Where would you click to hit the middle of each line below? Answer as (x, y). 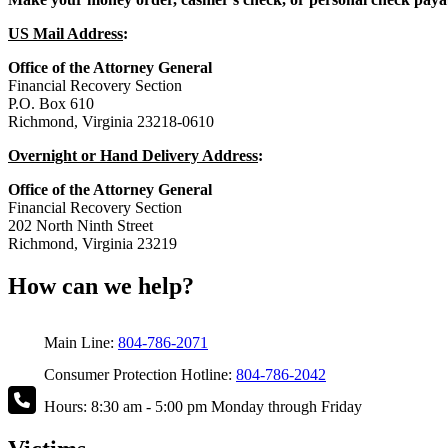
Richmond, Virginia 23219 (92, 244)
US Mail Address (65, 34)
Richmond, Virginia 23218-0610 (111, 122)
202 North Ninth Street (80, 226)
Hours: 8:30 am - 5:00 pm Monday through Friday (199, 407)
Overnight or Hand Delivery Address (133, 156)
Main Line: (77, 343)
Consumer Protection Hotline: (136, 375)
